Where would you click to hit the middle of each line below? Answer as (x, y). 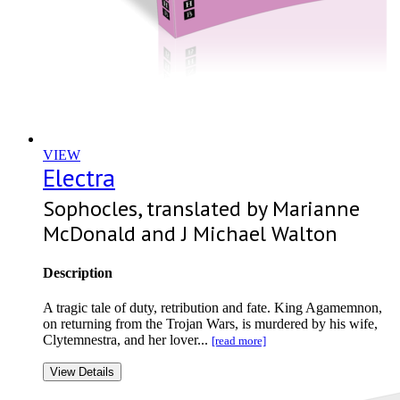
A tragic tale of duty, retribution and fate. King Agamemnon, (212, 308)
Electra (79, 177)
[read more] (239, 341)
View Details (82, 372)
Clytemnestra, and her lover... (127, 340)
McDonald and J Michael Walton (190, 233)
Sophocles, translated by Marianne (201, 208)
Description (78, 272)
